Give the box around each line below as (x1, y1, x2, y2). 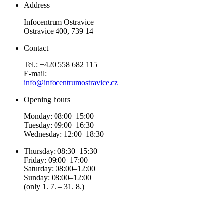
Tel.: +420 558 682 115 (24, 60, 97, 69)
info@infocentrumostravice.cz (24, 78, 118, 87)
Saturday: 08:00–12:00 (24, 164, 95, 173)
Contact (24, 43, 48, 52)
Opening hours (24, 95, 70, 104)
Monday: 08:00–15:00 (24, 111, 94, 120)
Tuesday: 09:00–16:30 (24, 120, 94, 129)
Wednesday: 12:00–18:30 (24, 129, 104, 138)
